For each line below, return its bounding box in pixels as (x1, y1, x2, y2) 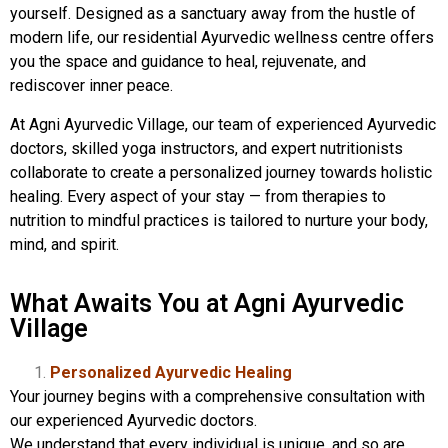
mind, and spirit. (10, 234, 119, 254)
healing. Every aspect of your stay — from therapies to (10, 186, 386, 206)
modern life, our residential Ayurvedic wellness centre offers (10, 28, 434, 48)
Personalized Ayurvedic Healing (50, 362, 292, 382)
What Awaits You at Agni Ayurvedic (10, 288, 404, 318)
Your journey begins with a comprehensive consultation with (10, 386, 425, 406)
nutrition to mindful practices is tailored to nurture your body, (10, 210, 428, 230)
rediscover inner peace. (10, 76, 173, 96)
